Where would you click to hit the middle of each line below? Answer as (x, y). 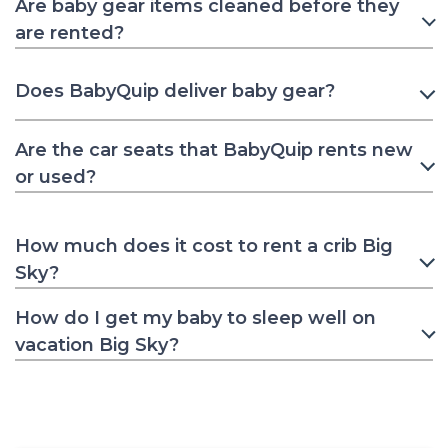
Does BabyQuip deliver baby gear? (175, 91)
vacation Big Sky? (97, 344)
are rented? (69, 32)
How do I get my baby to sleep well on (195, 317)
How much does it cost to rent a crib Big (204, 245)
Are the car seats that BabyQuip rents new (214, 149)
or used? (55, 176)
